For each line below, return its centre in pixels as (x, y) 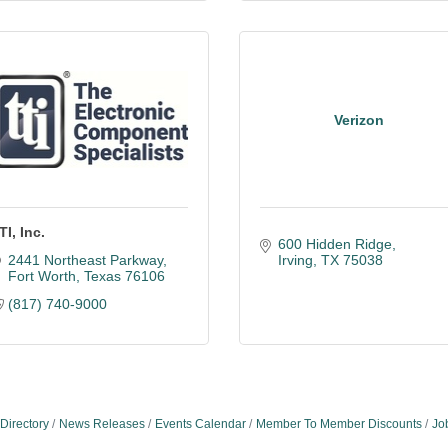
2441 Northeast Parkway (85, 260)
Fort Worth (41, 276)
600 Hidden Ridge (334, 244)
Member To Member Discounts (338, 424)
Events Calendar (200, 424)
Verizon (359, 119)
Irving (295, 260)
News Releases (101, 424)
